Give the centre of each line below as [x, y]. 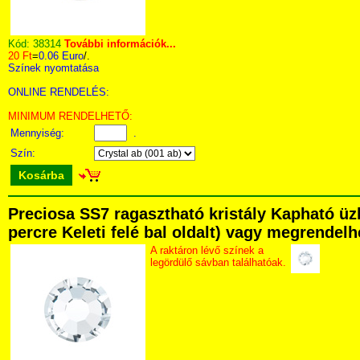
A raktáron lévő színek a [207, 250]
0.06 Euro [61, 56]
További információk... [120, 44]
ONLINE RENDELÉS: [59, 92]
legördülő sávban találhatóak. [218, 262]
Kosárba [41, 175]
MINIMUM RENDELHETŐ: [70, 116]
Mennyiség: [39, 133]
